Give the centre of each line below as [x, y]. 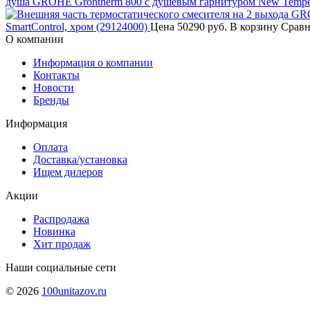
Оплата [51, 147]
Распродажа [61, 219]
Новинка [54, 231]
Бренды [51, 100]
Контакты [56, 75]
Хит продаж [62, 244]
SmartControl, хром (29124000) [76, 26]
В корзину [254, 26]
